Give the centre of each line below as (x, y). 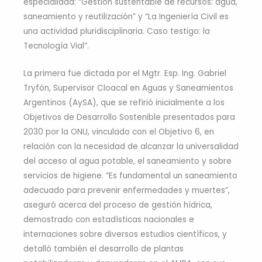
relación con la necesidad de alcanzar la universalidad (131, 146)
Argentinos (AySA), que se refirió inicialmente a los (124, 102)
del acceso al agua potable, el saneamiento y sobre (127, 161)
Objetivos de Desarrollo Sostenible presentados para (129, 117)
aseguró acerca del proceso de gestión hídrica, (118, 205)
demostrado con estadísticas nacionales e (109, 219)
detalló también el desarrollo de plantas (104, 249)
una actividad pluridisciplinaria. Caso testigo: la (117, 31)
